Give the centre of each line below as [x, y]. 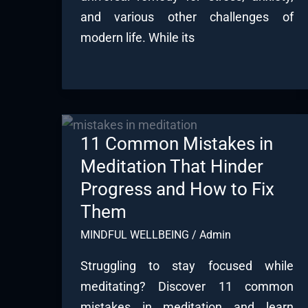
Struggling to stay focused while [187, 266]
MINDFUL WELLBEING [135, 234]
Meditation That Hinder [172, 166]
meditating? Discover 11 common [187, 287]
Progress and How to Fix [177, 189]
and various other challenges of [187, 16]
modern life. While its [137, 37]
